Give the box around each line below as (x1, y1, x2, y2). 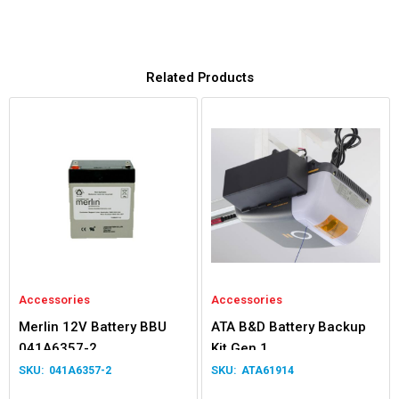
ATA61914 (241, 363, 294, 377)
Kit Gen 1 (211, 339, 268, 356)
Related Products (145, 69, 254, 86)
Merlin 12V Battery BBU (19, 318, 167, 335)
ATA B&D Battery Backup (211, 318, 366, 335)
